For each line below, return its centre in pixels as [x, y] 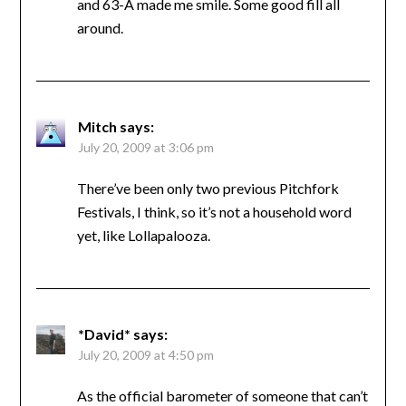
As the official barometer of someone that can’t [222, 395]
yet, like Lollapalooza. [143, 235]
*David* [104, 333]
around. [100, 27]
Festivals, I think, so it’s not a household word [214, 211]
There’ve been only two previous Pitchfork [208, 188]
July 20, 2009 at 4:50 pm [145, 354]
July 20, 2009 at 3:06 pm [145, 147]
